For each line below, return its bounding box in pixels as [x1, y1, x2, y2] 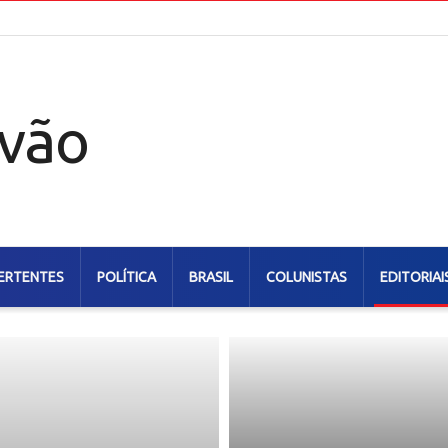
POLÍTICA [97, 269, 156, 285]
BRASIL [189, 269, 233, 285]
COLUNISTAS [266, 269, 347, 285]
